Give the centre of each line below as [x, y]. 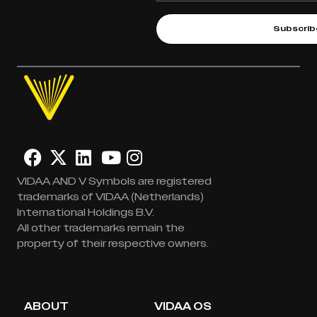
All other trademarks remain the [101, 228]
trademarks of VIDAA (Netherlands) [110, 197]
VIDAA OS [183, 306]
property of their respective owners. [113, 244]
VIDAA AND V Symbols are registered [114, 181]
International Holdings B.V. [86, 213]
